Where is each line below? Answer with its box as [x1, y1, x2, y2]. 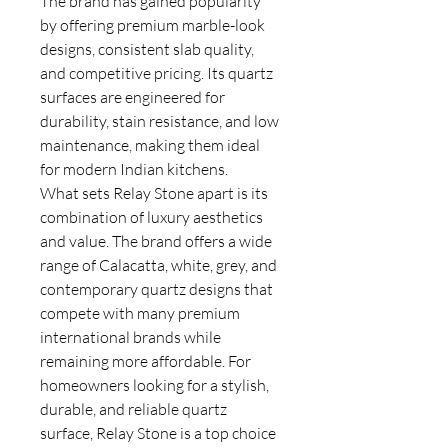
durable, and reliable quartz [40, 399, 227, 419]
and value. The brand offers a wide [40, 231, 272, 251]
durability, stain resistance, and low [40, 111, 279, 131]
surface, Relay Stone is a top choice [40, 423, 276, 443]
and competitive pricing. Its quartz [40, 63, 273, 83]
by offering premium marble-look [40, 15, 265, 35]
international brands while [40, 327, 221, 347]
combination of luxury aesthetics [40, 207, 263, 227]
